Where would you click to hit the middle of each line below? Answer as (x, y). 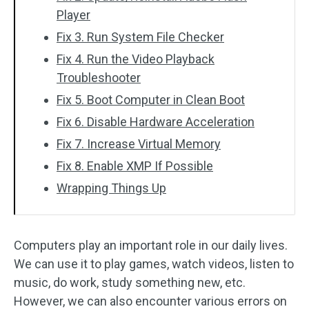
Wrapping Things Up (111, 188)
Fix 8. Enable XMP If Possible (135, 166)
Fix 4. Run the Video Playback (136, 59)
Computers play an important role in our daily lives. (151, 245)
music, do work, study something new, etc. (130, 282)
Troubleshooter (99, 78)
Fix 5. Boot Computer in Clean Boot (151, 100)
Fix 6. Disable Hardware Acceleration (156, 122)
